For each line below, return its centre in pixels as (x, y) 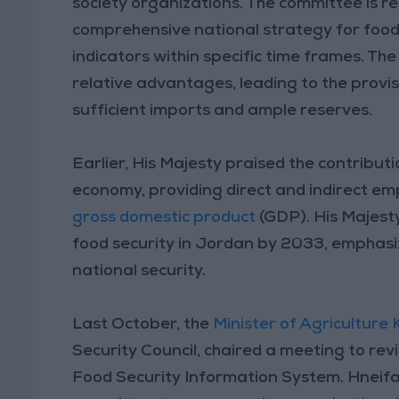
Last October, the (141, 325)
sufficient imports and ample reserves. (223, 111)
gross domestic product (166, 218)
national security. (139, 271)
